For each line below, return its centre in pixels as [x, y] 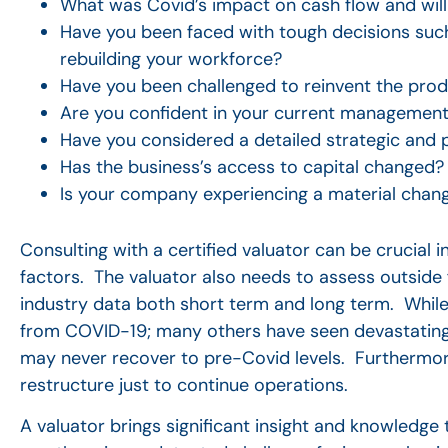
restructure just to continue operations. [186, 384]
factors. [54, 276]
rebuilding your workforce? [171, 59]
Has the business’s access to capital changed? [252, 167]
